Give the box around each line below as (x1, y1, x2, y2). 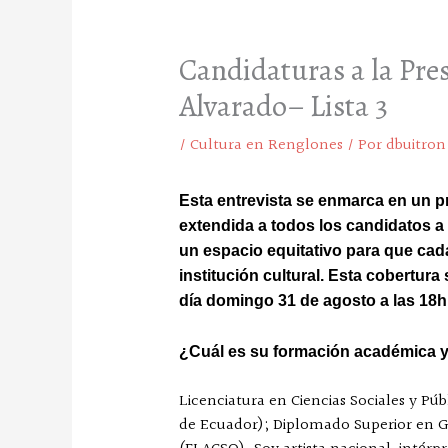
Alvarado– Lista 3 (178, 86, 388, 126)
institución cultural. (178, 267, 324, 284)
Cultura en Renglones (189, 133, 343, 158)
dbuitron (385, 133, 446, 158)
